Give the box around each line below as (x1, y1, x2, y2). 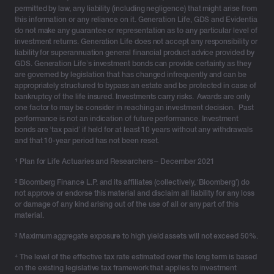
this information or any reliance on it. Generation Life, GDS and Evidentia (15, 15, 257, 24)
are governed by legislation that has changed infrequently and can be (15, 70, 246, 79)
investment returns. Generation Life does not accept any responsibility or (15, 37, 257, 46)
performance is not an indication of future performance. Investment (15, 114, 239, 123)
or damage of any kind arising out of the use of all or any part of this (15, 199, 239, 209)
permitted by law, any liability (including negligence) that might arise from (15, 4, 257, 13)
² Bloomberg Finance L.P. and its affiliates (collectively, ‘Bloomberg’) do (15, 177, 250, 187)
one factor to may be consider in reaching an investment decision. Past (15, 103, 254, 112)
